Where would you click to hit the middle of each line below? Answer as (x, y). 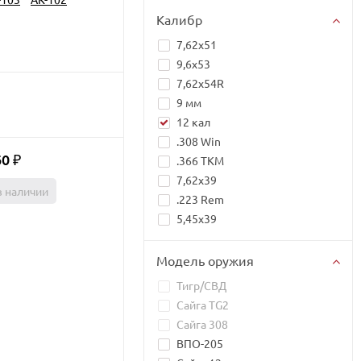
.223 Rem (200, 199)
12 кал (193, 122)
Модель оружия (205, 260)
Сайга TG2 (203, 305)
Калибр (179, 19)
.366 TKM (200, 160)
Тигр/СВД (201, 285)
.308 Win (199, 141)
